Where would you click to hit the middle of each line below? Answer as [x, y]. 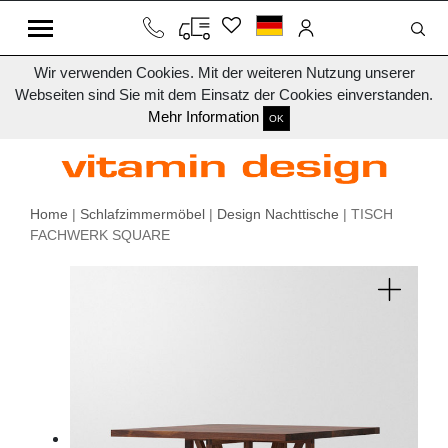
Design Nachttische [278, 214]
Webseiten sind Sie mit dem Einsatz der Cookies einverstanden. [224, 94]
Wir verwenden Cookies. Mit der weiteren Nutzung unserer [224, 72]
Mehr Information [203, 117]
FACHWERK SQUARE [100, 235]
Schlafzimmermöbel [142, 214]
